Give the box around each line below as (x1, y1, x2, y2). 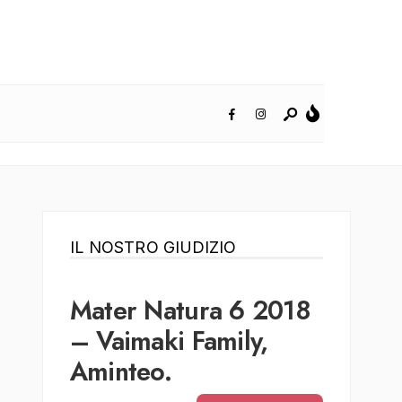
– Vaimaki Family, (69, 322, 268, 361)
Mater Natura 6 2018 (69, 292, 311, 330)
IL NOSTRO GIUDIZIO (69, 238, 237, 258)
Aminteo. (69, 353, 171, 391)
